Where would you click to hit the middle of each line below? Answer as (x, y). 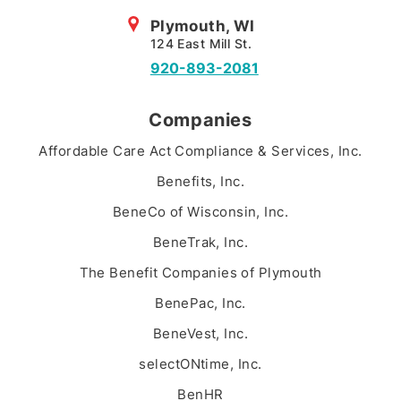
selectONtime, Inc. (200, 364)
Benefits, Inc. (200, 182)
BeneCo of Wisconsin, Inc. (200, 212)
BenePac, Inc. (200, 303)
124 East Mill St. (200, 44)
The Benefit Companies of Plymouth (200, 273)
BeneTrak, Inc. (200, 243)
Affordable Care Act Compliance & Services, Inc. (200, 151)
